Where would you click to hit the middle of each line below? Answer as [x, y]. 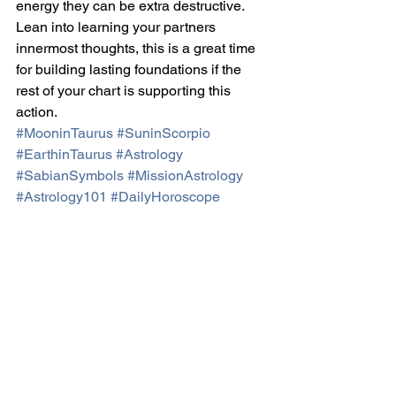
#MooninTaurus [65, 133]
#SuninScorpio [164, 133]
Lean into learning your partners [118, 27]
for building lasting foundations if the [130, 69]
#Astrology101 [61, 196]
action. [37, 111]
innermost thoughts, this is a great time [137, 48]
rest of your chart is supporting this [125, 90]
